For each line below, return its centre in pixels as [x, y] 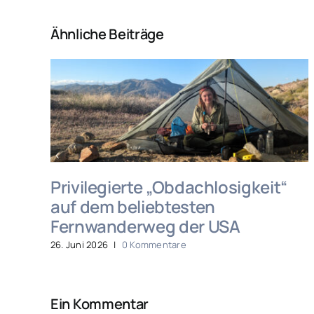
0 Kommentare [154, 244]
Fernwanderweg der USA [145, 226]
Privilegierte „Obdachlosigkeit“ [169, 186]
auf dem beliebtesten [133, 206]
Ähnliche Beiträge [107, 34]
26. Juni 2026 [80, 244]
